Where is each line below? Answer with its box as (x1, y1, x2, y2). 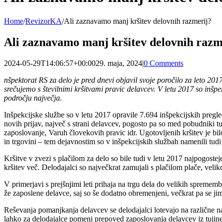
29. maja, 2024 (96, 58, 142, 67)
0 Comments (144, 58, 183, 67)
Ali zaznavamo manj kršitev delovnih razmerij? (64, 16, 211, 25)
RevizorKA (25, 16, 62, 25)
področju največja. (4, 93, 62, 102)
